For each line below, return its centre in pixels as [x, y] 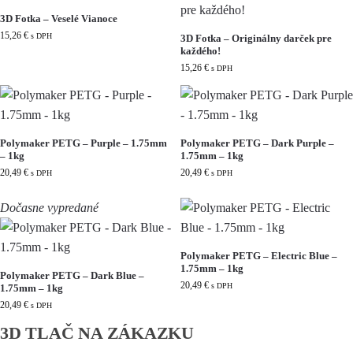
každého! [201, 51]
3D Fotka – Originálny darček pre [256, 39]
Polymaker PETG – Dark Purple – [257, 143]
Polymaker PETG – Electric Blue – [259, 256]
